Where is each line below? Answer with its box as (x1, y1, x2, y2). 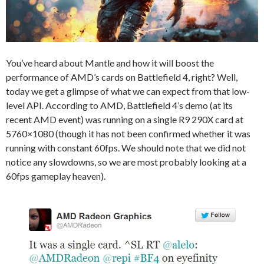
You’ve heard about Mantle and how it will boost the (6, 57, 214, 69)
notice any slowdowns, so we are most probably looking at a (6, 156, 246, 168)
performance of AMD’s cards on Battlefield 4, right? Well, (6, 71, 237, 83)
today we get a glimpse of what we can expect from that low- (6, 85, 250, 97)
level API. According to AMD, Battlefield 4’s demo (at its (6, 100, 233, 111)
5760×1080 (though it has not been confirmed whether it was (6, 128, 250, 140)
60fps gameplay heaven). (6, 170, 105, 182)
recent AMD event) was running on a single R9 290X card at (6, 114, 243, 126)
